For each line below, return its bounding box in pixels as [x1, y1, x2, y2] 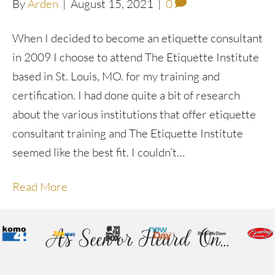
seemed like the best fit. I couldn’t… [12, 145, 185, 160]
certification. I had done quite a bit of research [12, 88, 240, 103]
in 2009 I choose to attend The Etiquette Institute [12, 50, 259, 64]
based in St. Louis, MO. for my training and [12, 69, 220, 83]
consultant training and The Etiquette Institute [12, 126, 243, 141]
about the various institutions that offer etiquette [12, 107, 256, 122]
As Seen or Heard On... [45, 224, 230, 252]
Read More [12, 179, 68, 194]
